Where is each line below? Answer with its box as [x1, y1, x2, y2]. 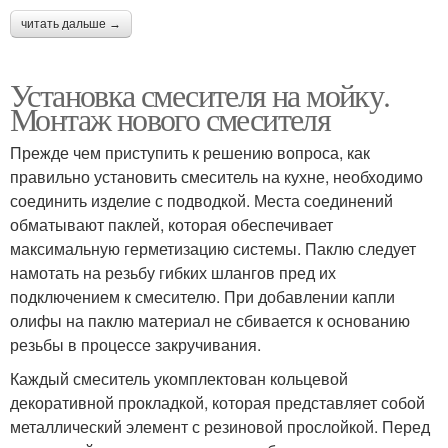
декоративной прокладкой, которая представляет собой [10, 391, 425, 414]
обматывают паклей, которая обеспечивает [10, 213, 333, 236]
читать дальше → [21, 17, 121, 31]
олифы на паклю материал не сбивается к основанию [10, 309, 410, 332]
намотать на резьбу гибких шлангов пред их [10, 261, 336, 284]
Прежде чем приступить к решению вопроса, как [10, 141, 370, 164]
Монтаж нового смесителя [10, 97, 331, 140]
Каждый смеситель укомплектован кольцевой [10, 367, 348, 390]
